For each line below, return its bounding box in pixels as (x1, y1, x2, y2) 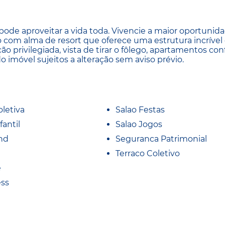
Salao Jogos (116, 119, 162, 129)
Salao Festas (116, 104, 165, 115)
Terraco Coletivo (116, 148, 180, 158)
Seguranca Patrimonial (116, 134, 207, 144)
